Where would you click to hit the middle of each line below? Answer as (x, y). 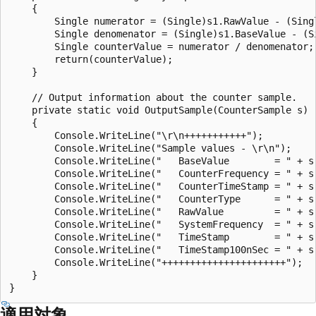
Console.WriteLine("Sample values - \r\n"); (150, 148)
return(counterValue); (91, 59)
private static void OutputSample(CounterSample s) (159, 110)
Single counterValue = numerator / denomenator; (162, 46)
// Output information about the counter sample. (153, 97)
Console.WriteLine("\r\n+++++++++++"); (136, 135)
